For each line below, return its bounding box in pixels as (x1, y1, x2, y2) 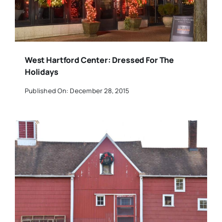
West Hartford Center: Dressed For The (24, 55, 174, 66)
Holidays (24, 66, 58, 78)
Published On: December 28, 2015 (24, 86, 130, 95)
